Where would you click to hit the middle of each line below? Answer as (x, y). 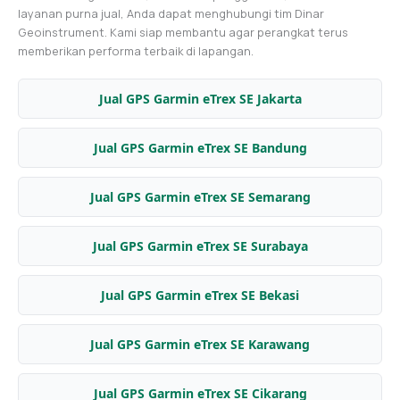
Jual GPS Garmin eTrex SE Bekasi (200, 295)
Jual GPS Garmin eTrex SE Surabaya (200, 246)
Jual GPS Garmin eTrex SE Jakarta (200, 98)
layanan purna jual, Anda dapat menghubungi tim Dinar (171, 13)
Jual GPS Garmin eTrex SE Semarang (200, 196)
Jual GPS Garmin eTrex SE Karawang (200, 344)
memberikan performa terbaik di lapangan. (136, 50)
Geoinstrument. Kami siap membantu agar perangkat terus (183, 32)
